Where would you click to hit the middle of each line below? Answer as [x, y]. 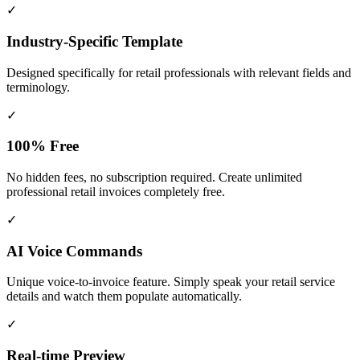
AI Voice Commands [74, 251]
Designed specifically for [71, 72]
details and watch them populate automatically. [124, 297]
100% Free [43, 146]
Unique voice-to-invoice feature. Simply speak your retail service [171, 282]
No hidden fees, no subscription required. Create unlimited [154, 177]
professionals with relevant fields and [256, 72]
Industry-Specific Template [94, 41]
